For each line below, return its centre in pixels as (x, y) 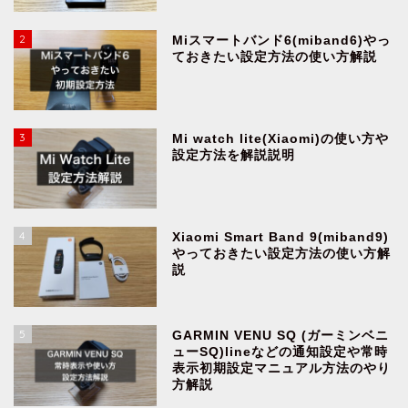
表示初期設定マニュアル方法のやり (282, 369)
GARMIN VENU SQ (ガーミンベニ (281, 336)
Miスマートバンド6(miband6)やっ (282, 40)
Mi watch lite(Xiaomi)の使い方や (281, 139)
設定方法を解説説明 (234, 156)
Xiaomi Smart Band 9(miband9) (281, 238)
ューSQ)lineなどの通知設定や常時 (280, 352)
